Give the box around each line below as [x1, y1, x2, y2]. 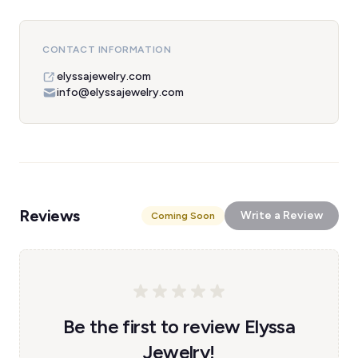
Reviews [19, 206, 80, 225]
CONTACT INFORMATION [42, 44, 172, 55]
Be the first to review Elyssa [62, 315, 296, 338]
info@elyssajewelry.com [57, 86, 184, 99]
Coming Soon [151, 210, 215, 221]
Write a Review [241, 209, 323, 222]
